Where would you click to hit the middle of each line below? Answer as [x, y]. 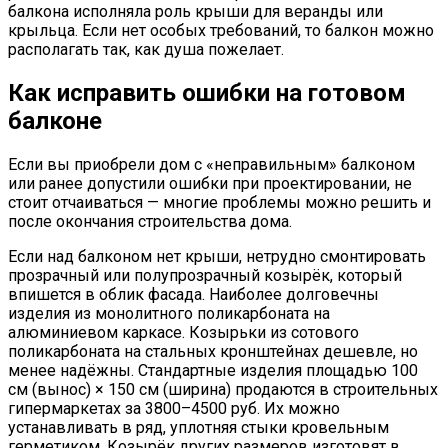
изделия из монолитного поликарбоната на [169, 313]
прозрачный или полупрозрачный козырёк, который [205, 275]
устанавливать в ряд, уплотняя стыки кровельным [198, 427]
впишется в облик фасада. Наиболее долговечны [193, 294]
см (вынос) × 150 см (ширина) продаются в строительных [223, 389]
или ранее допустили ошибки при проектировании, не [210, 183]
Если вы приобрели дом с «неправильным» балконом [211, 164]
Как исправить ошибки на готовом [207, 92]
